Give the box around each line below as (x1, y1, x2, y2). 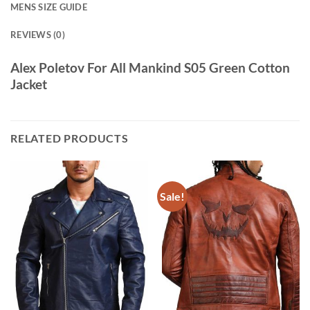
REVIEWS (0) (10, 29, 65, 41)
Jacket (10, 76, 47, 93)
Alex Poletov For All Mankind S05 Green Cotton (10, 60, 290, 76)
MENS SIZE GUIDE (10, 1, 87, 13)
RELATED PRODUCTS (10, 131, 129, 145)
